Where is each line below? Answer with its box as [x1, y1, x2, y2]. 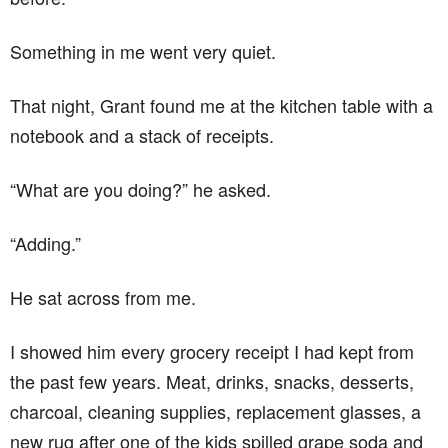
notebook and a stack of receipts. [10, 122, 274, 148]
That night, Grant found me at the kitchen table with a [10, 92, 433, 118]
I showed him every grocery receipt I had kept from [10, 338, 414, 364]
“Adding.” [10, 230, 81, 256]
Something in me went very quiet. [10, 38, 276, 64]
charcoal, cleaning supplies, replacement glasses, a [10, 398, 421, 424]
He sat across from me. [10, 284, 196, 310]
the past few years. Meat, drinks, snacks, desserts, [10, 368, 414, 394]
